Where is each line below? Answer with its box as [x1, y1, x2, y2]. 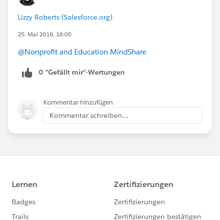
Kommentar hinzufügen [43, 98, 113, 107]
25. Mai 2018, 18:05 [18, 29, 71, 38]
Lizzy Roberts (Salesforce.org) [18, 12, 112, 22]
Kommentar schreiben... [50, 110, 128, 120]
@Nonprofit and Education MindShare [18, 47, 146, 56]
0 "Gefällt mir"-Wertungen [39, 67, 125, 77]
